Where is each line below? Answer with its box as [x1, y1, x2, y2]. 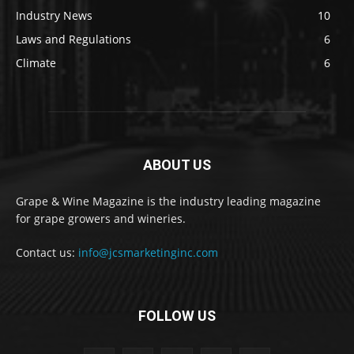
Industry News [16, 8, 92, 24]
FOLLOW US [138, 307, 216, 325]
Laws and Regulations [16, 32, 131, 47]
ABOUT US [143, 156, 211, 174]
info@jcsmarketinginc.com [78, 245, 218, 261]
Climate [16, 55, 56, 71]
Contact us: [16, 245, 78, 261]
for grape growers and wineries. [16, 211, 186, 227]
